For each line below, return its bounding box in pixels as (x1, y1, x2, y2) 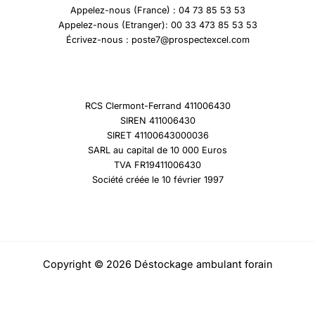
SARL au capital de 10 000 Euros (88, 144, 227, 155)
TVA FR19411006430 (114, 159, 201, 170)
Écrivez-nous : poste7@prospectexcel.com (65, 34, 250, 46)
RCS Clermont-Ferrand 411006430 (84, 100, 231, 111)
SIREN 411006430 (120, 115, 195, 126)
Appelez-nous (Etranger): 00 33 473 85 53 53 (58, 20, 257, 31)
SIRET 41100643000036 (106, 129, 209, 141)
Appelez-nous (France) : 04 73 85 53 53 (70, 5, 245, 16)
